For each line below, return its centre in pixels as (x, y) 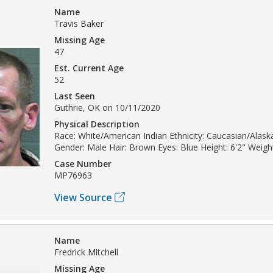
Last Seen (75, 96)
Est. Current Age (89, 68)
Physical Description (97, 124)
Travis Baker (79, 23)
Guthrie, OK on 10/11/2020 (107, 107)
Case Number (83, 163)
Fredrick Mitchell (86, 252)
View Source (83, 197)
